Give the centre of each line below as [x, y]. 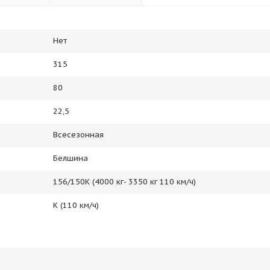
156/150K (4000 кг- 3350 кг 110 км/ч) [124, 182]
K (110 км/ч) [76, 206]
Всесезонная [78, 135]
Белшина [71, 159]
